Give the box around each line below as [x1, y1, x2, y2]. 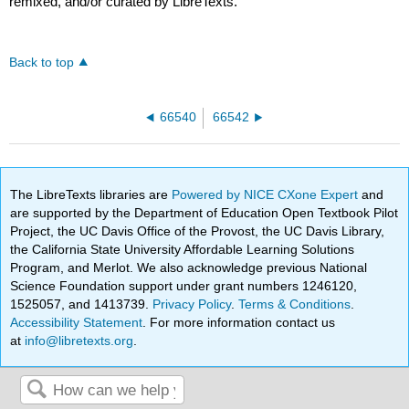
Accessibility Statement [10, 314, 143, 330]
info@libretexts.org [21, 332, 134, 348]
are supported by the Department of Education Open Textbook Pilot [10, 204, 399, 220]
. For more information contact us [142, 314, 336, 330]
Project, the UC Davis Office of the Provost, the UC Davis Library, [10, 223, 385, 238]
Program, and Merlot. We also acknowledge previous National [10, 259, 368, 275]
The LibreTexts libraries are [10, 186, 173, 202]
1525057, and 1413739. [10, 296, 153, 311]
